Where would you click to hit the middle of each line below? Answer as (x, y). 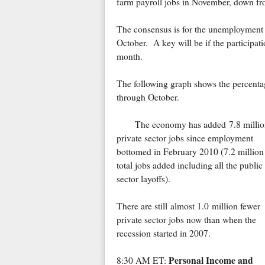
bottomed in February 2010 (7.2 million (190, 152)
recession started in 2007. (163, 233)
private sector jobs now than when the (186, 220)
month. (129, 56)
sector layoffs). (143, 179)
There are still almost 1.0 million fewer (188, 206)
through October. (148, 97)
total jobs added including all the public (189, 165)
